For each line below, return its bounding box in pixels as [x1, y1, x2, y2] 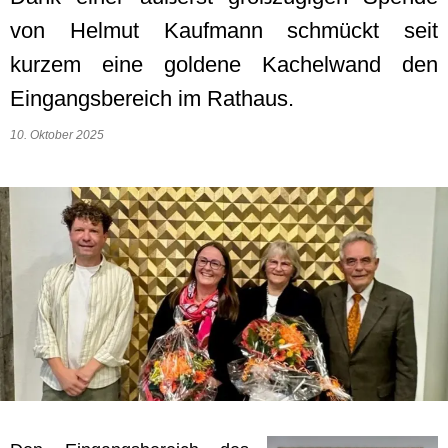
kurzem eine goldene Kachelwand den [10, 52, 438, 77]
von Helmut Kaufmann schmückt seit [10, 18, 438, 43]
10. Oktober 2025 [10, 128, 110, 142]
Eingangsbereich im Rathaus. [10, 86, 294, 111]
